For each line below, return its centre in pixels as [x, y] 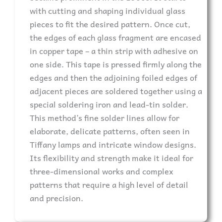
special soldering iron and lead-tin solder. [109, 104]
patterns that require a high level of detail [109, 185]
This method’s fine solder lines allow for [105, 118]
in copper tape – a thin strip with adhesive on [114, 51]
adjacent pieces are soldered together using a [116, 91]
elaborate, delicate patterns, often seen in [110, 131]
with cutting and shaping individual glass [108, 11]
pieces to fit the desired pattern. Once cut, [110, 24]
